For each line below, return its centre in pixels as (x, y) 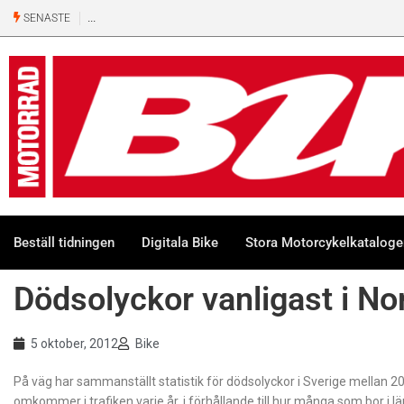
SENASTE (46, 18)
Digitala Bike (180, 242)
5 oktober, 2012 (74, 343)
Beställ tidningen (64, 242)
